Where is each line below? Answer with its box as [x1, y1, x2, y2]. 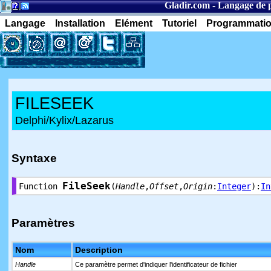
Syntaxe [11, 152, 57, 165]
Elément [115, 18, 152, 28]
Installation [55, 18, 105, 28]
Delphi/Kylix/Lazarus [15, 114, 114, 126]
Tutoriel [162, 18, 197, 28]
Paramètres [11, 217, 75, 229]
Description [75, 245, 123, 255]
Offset [149, 181, 178, 191]
